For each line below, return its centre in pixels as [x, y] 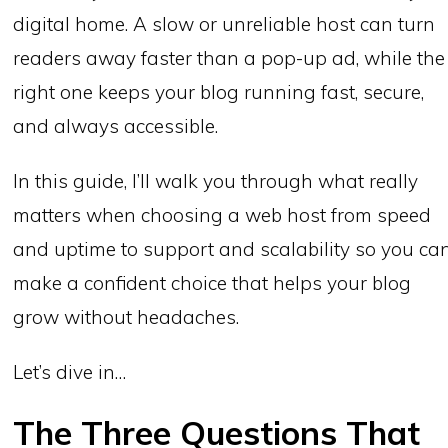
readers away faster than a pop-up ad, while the [229, 58]
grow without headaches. [126, 317]
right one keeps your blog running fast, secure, [219, 92]
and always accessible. [116, 126]
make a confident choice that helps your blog [212, 283]
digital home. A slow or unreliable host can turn [224, 24]
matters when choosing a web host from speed [222, 215]
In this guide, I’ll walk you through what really [216, 181]
